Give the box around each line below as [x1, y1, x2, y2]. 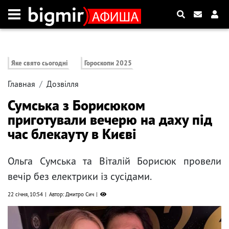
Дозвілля [47, 79, 79, 89]
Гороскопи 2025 [84, 59, 132, 68]
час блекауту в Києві [8, 124, 136, 144]
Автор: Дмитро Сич [49, 191, 94, 198]
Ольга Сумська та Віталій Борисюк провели [8, 154, 221, 168]
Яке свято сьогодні [11, 59, 68, 68]
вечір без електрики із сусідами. [8, 170, 152, 184]
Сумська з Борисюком [8, 96, 145, 115]
